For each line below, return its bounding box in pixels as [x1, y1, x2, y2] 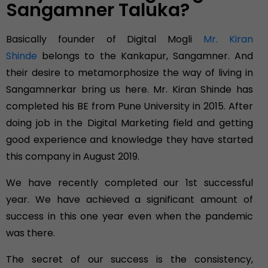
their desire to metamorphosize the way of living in [6, 66, 253, 80]
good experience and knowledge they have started [6, 133, 253, 147]
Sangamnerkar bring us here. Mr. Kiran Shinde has [6, 83, 253, 97]
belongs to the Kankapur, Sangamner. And [37, 49, 253, 63]
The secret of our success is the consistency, [6, 252, 253, 267]
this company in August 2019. [6, 150, 139, 164]
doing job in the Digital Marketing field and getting [6, 116, 253, 130]
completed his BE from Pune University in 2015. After [6, 99, 253, 114]
